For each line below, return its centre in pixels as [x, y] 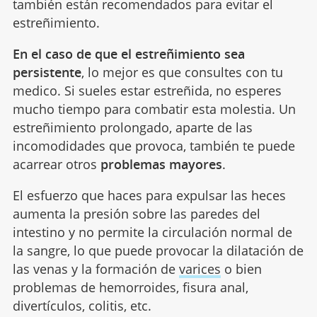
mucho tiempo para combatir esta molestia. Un [154, 109]
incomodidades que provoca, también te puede [154, 145]
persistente [47, 72]
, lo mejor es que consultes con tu [182, 72]
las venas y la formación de [96, 269]
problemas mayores [161, 164]
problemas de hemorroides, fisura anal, [130, 287]
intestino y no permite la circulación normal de [152, 232]
